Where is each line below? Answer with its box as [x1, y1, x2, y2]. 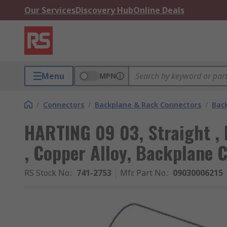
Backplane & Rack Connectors [95, 100, 201, 109]
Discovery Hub [75, 5, 133, 16]
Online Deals [133, 5, 184, 16]
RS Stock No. [24, 167, 71, 178]
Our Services [24, 5, 75, 16]
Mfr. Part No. [120, 167, 167, 178]
